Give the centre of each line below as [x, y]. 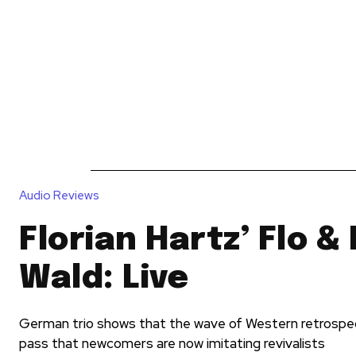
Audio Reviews [59, 195]
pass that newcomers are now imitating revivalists [172, 343]
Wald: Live [104, 278]
